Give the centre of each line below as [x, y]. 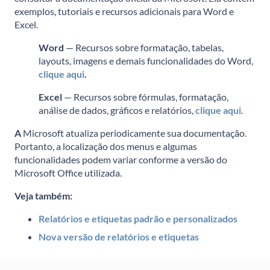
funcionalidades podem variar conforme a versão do [121, 159]
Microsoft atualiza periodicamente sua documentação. [134, 133]
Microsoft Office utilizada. [68, 172]
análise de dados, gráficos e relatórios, [117, 110]
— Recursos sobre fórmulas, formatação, [146, 96]
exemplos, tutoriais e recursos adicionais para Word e [124, 11]
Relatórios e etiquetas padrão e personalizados [138, 218]
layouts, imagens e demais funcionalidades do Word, [146, 60]
